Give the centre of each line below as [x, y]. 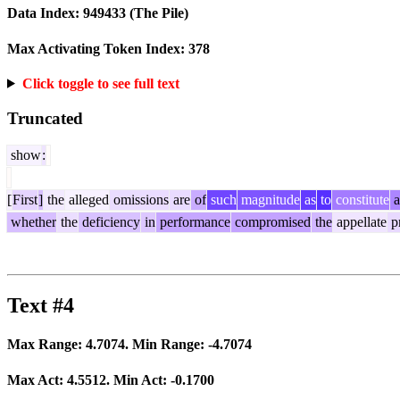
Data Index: [45, 13]
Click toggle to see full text [100, 83]
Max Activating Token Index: [98, 48]
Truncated [45, 118]
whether [32, 222]
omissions [139, 200]
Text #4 [41, 306]
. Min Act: [138, 379]
